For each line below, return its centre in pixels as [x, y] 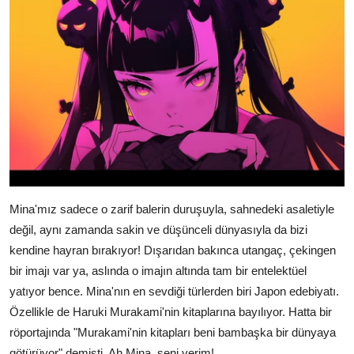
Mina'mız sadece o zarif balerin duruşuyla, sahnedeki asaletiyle [172, 209]
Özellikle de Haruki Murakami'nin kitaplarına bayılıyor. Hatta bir [171, 312]
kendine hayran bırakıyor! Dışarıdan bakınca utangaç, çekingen [173, 250]
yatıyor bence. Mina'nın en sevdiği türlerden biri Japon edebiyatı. [174, 292]
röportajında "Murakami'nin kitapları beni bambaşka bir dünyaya [173, 333]
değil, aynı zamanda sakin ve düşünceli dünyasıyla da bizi [158, 230]
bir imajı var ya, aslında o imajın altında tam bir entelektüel [158, 271]
